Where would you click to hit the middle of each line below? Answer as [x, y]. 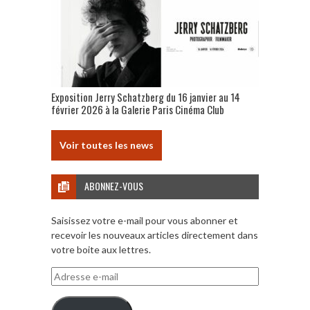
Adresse [69, 273]
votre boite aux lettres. [101, 249]
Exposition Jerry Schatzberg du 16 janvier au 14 [146, 97]
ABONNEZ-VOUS [114, 185]
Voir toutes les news [107, 145]
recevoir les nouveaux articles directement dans [155, 235]
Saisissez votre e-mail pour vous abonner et [145, 220]
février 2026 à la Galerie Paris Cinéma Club [138, 109]
